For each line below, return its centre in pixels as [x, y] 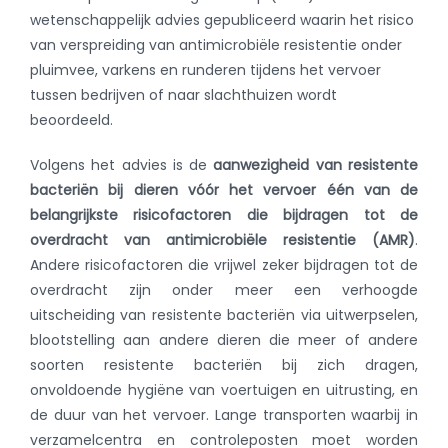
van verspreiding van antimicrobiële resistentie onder [216, 45]
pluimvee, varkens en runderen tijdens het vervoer [205, 70]
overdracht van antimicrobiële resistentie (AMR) [222, 240]
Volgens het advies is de [122, 165]
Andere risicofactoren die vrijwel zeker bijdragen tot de [224, 265]
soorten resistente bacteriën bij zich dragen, [224, 365]
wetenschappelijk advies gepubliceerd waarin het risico [222, 20]
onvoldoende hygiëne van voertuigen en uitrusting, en [224, 390]
